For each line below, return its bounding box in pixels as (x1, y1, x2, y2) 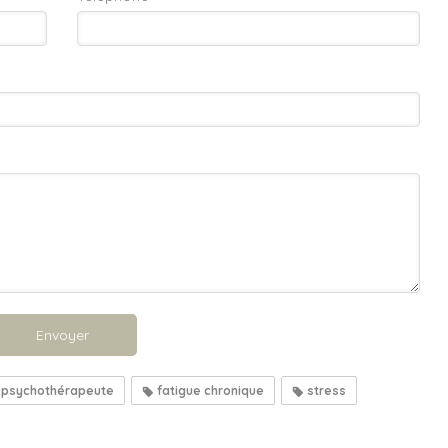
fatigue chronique (154, 382, 264, 398)
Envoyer (35, 325, 89, 344)
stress (304, 382, 346, 398)
